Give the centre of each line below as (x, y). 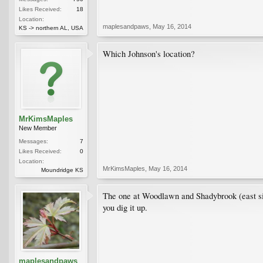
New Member (38, 128)
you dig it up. (125, 207)
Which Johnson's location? (149, 53)
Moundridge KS (62, 170)
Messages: (33, 141)
